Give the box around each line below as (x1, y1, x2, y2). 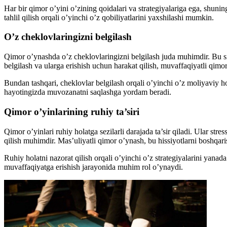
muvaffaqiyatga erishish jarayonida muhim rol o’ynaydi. (4, 162, 183, 171)
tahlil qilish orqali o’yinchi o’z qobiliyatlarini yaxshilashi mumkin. (4, 13, 214, 22)
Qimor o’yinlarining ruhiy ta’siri (4, 106, 139, 117)
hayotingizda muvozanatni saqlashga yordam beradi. (4, 88, 171, 97)
